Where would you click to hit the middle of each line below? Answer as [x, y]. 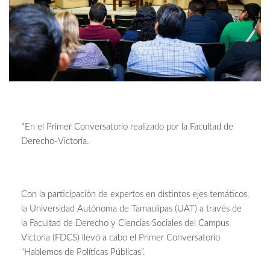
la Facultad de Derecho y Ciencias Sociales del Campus [125, 224]
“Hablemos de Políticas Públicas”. [83, 253]
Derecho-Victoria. [55, 142]
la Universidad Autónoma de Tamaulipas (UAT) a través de [131, 209]
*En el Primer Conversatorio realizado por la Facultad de [127, 127]
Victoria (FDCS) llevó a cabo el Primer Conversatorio [121, 238]
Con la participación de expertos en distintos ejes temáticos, [135, 195]
